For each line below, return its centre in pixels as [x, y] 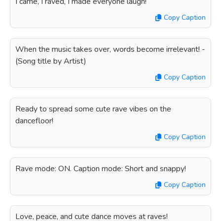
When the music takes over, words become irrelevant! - [110, 49]
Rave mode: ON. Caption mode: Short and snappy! [101, 169]
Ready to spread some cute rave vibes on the [93, 109]
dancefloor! [34, 121]
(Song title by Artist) [51, 61]
